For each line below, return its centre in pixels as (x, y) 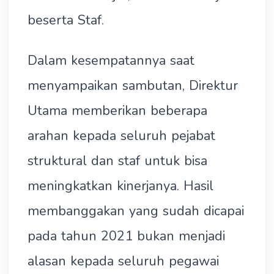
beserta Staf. (66, 20)
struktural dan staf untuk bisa (117, 161)
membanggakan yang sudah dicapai (136, 211)
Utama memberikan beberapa (117, 111)
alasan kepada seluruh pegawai (123, 261)
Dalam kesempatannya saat (111, 61)
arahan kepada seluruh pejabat (121, 136)
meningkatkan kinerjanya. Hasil (120, 186)
